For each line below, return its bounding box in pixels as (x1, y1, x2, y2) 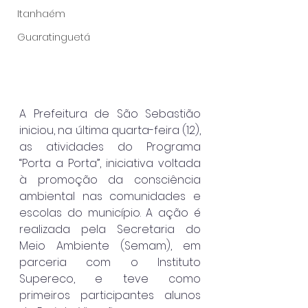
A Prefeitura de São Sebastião (19, 105, 201, 122)
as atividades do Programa (19, 138, 201, 155)
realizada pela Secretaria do (19, 221, 201, 237)
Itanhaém (17, 7, 65, 21)
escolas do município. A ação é (19, 204, 201, 221)
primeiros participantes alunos (19, 287, 201, 303)
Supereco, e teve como (19, 270, 201, 287)
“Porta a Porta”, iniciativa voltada (19, 155, 201, 171)
